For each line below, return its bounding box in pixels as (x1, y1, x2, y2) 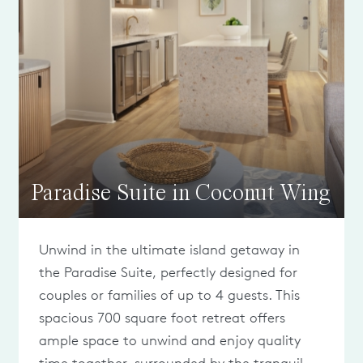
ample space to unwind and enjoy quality (39, 332, 301, 348)
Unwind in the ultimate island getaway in (39, 241, 301, 258)
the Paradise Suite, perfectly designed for (39, 264, 298, 280)
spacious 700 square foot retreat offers (39, 310, 286, 326)
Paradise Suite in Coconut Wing (31, 182, 331, 206)
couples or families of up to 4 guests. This (39, 287, 301, 303)
